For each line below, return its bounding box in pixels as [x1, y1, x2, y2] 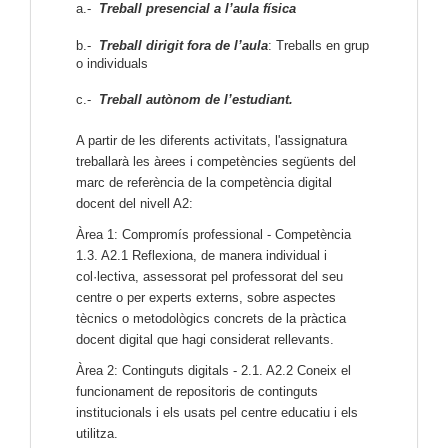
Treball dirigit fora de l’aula [99, 37, 268, 53]
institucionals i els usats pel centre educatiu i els [76, 405, 358, 421]
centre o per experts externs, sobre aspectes [76, 290, 336, 306]
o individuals [76, 55, 152, 71]
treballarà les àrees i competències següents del [76, 154, 356, 170]
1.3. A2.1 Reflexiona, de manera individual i [76, 248, 327, 264]
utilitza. [76, 426, 118, 442]
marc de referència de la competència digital [76, 175, 332, 191]
